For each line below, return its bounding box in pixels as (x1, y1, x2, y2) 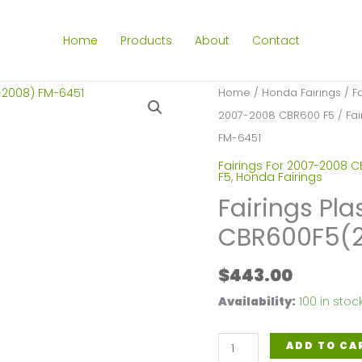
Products (120, 32, 172, 48)
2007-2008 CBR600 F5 (217, 107, 335, 123)
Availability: (217, 293, 296, 310)
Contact (251, 32, 300, 48)
